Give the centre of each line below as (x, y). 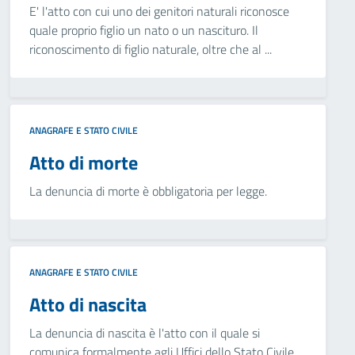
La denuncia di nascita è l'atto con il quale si (145, 333)
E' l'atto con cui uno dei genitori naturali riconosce (159, 11)
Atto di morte (84, 162)
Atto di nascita (88, 304)
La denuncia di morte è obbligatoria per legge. (148, 191)
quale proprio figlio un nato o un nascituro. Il (144, 30)
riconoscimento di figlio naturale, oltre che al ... (151, 49)
